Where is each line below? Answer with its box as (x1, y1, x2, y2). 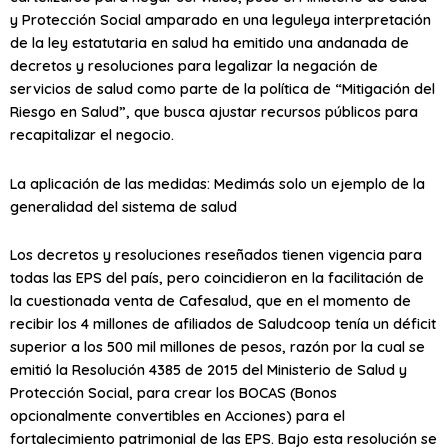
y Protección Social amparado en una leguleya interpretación (10, 10, 431, 30)
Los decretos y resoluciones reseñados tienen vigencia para (10, 245, 422, 265)
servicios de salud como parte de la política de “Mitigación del (10, 79, 435, 99)
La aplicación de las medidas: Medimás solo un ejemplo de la (10, 173, 425, 193)
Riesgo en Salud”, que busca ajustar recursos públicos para (10, 102, 418, 122)
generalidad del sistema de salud (10, 196, 237, 216)
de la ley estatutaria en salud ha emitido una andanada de (10, 33, 409, 53)
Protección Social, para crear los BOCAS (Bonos (10, 383, 337, 403)
